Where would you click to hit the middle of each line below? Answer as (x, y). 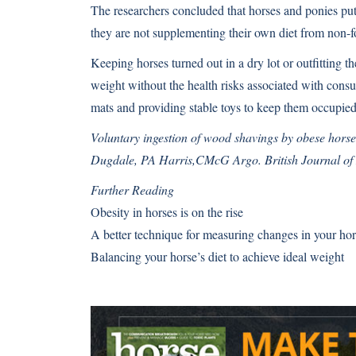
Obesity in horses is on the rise (167, 212)
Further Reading (132, 190)
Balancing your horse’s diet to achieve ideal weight (217, 256)
